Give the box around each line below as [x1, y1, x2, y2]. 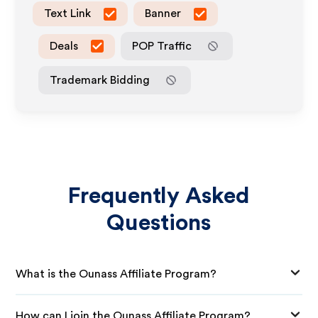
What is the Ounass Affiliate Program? [16, 268, 217, 280]
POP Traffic [132, 40, 192, 52]
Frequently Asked [67, 185, 251, 207]
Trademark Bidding [50, 74, 150, 86]
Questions [106, 212, 212, 234]
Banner [145, 8, 182, 19]
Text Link [44, 8, 92, 19]
